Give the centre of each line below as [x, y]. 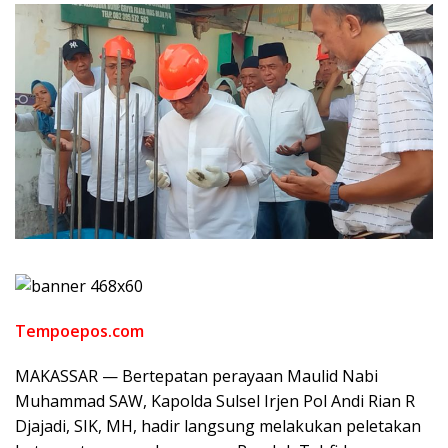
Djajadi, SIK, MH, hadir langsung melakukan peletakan [218, 425]
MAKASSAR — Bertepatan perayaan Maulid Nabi [196, 375]
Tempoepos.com [79, 330]
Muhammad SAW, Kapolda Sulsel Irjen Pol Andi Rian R [215, 400]
